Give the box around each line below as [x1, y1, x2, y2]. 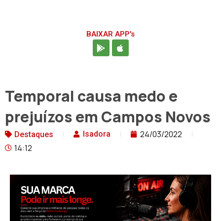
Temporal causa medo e [5, 86, 178, 107]
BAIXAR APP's [86, 30, 135, 39]
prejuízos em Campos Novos [5, 107, 211, 127]
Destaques [14, 130, 53, 140]
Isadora [83, 129, 110, 139]
